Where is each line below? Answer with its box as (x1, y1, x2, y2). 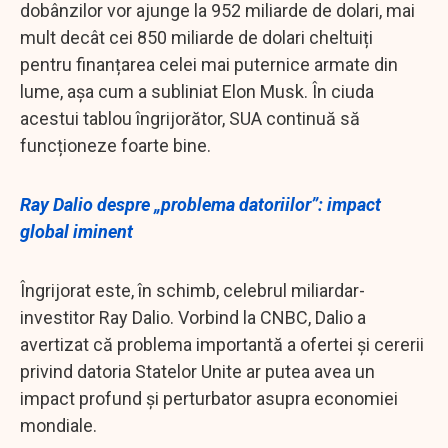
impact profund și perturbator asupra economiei (20, 387, 398, 409)
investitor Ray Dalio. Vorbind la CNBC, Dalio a (20, 306, 366, 328)
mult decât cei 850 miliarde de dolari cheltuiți (20, 26, 373, 48)
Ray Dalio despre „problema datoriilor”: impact (20, 193, 381, 215)
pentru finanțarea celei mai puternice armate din (20, 53, 398, 75)
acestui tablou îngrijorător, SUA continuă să (20, 107, 360, 129)
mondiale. (20, 414, 97, 436)
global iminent (20, 220, 133, 242)
